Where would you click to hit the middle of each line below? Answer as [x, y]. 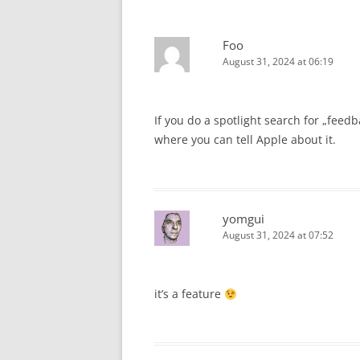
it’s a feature [189, 294]
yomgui [243, 219]
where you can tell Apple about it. [245, 140]
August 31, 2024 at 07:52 [278, 235]
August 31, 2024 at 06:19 [278, 62]
